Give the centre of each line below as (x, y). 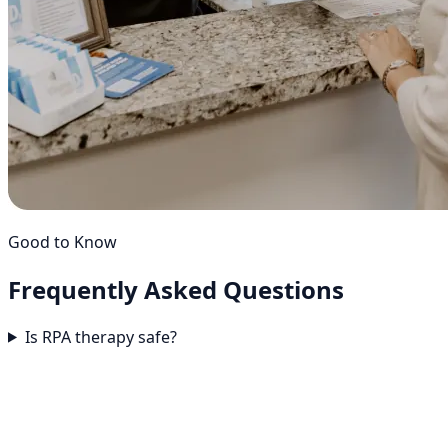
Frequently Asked (115, 289)
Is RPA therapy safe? (100, 336)
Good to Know (62, 241)
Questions (283, 289)
